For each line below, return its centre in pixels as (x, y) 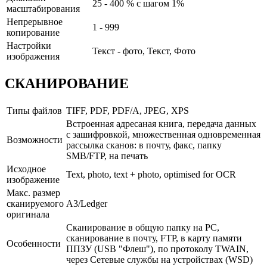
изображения (33, 57)
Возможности (35, 140)
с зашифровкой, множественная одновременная (163, 135)
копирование (33, 33)
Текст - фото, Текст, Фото (144, 51)
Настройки (29, 46)
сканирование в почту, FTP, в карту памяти (154, 238)
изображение (33, 180)
